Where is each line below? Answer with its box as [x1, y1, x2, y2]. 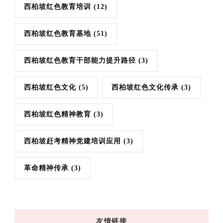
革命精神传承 [24, 164, 69, 172]
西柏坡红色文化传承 [111, 83, 179, 91]
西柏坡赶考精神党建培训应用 [24, 137, 121, 145]
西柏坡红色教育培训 [24, 2, 91, 10]
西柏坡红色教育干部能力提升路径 [24, 56, 136, 64]
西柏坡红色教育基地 [24, 29, 91, 37]
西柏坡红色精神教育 [24, 110, 91, 118]
